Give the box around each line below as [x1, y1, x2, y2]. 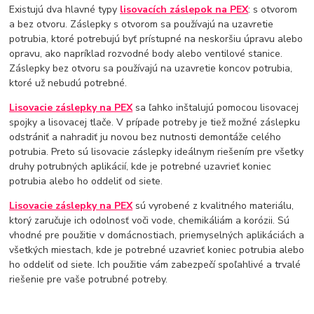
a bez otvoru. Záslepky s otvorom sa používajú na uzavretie [9, 17, 274, 31]
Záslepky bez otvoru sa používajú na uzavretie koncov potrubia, [9, 61, 293, 75]
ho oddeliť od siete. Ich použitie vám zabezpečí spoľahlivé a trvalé [9, 257, 301, 271]
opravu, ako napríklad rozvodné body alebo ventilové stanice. [9, 46, 283, 60]
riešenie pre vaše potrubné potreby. [9, 272, 168, 286]
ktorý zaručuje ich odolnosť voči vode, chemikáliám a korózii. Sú [9, 213, 290, 227]
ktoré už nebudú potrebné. [9, 76, 128, 90]
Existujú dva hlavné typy [9, 2, 121, 16]
